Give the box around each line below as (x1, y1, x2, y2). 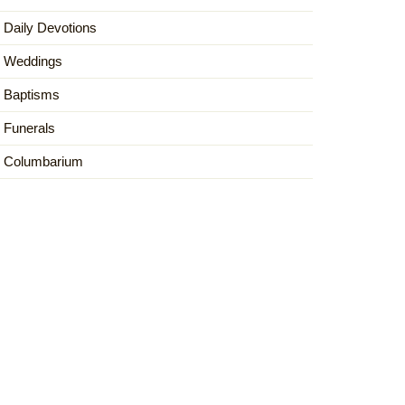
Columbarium (4, 154, 83, 169)
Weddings (4, 53, 62, 69)
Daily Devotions (4, 20, 97, 35)
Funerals (4, 120, 55, 136)
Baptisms (4, 87, 60, 102)
